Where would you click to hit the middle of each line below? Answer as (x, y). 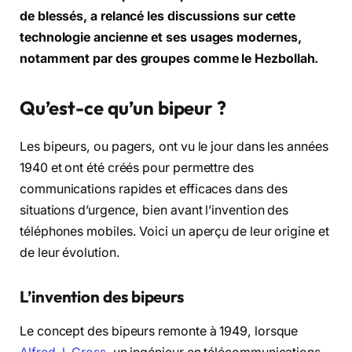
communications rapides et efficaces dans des (154, 189)
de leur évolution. (70, 253)
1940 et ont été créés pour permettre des (137, 168)
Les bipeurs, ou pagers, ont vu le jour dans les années (174, 147)
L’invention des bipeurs (102, 296)
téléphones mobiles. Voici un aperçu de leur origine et (174, 232)
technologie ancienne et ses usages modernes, (161, 38)
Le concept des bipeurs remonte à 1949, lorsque (159, 332)
